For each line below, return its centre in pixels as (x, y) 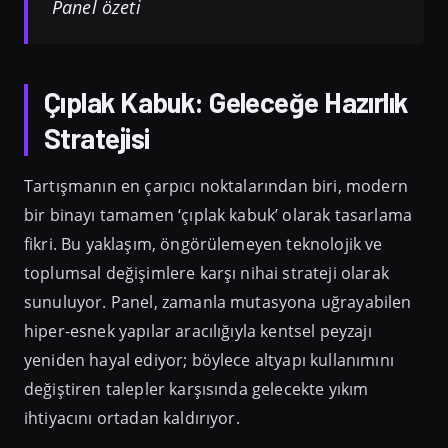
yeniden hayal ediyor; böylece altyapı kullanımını (209, 359)
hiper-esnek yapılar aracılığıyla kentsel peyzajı (198, 330)
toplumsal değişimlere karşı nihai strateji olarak (206, 272)
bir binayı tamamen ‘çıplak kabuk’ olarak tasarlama (218, 214)
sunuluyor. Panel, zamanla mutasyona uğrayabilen (218, 301)
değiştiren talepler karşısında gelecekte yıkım (196, 388)
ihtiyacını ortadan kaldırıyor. (132, 417)
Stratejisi (97, 137)
